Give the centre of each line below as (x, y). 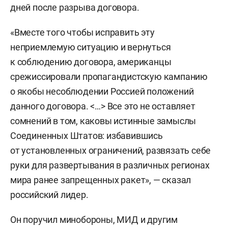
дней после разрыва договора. (75, 7)
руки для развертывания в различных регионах (110, 165)
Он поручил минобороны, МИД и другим (94, 220)
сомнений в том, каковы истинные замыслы (103, 121)
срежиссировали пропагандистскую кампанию (109, 77)
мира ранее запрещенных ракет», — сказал (101, 180)
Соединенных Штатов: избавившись (87, 136)
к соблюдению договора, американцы (91, 62)
